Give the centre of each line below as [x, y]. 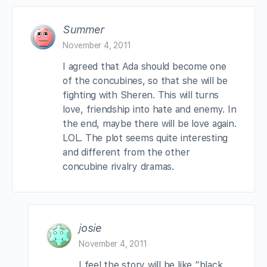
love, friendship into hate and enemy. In [150, 109]
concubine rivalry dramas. [118, 166]
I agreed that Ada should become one [145, 66]
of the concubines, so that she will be [145, 80]
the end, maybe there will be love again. [150, 123]
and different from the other [126, 152]
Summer [83, 29]
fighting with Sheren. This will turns [141, 95]
